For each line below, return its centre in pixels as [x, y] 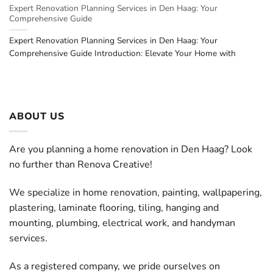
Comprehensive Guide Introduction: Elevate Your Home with [122, 54]
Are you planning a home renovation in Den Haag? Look [131, 150]
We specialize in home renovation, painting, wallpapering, [136, 193]
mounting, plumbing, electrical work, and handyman [122, 223]
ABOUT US [37, 116]
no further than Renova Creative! [81, 165]
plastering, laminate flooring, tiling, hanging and [114, 208]
